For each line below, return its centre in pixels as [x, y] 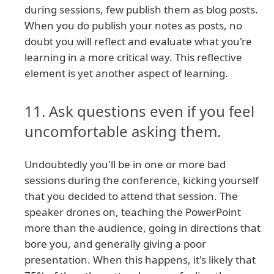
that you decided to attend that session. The [131, 196]
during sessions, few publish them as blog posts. [141, 10]
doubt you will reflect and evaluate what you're [138, 42]
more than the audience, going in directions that [143, 228]
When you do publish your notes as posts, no [133, 26]
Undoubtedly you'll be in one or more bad [125, 165]
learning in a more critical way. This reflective [133, 57]
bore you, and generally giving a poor [115, 244]
